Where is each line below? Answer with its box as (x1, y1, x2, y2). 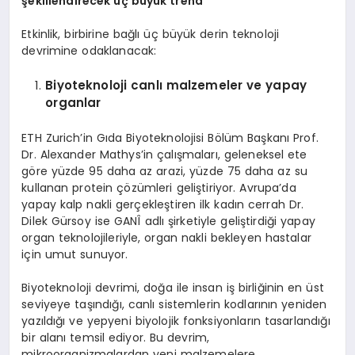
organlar (45, 94, 101, 111)
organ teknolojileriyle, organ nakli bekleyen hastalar (21, 229, 311, 246)
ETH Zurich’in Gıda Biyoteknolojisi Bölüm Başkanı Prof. (21, 129, 319, 146)
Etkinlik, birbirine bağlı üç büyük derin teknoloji (21, 25, 280, 42)
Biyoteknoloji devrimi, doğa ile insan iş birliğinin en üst (21, 279, 324, 296)
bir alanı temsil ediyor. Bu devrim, (21, 329, 210, 345)
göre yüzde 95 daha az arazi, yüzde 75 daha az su (21, 162, 307, 179)
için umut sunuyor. (21, 246, 128, 262)
